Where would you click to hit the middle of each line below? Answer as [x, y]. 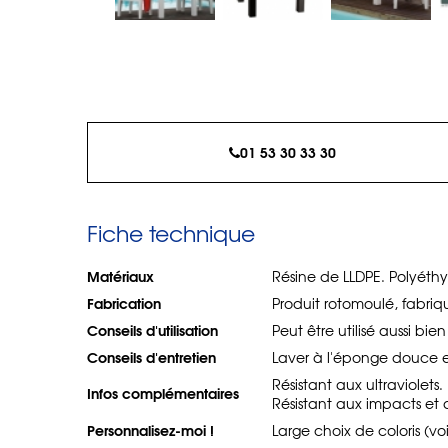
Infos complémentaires [163, 393]
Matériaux [120, 276]
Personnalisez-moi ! [150, 430]
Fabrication [124, 303]
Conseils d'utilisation [152, 330]
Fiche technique [171, 233]
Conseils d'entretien [151, 357]
